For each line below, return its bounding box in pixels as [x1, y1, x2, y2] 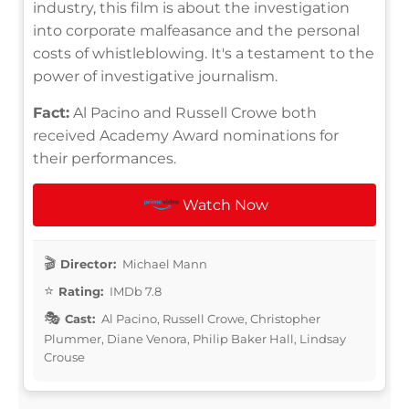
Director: [60, 256, 116, 271]
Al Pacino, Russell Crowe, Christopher [99, 310, 320, 326]
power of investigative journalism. [33, 67, 278, 85]
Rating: [58, 283, 103, 299]
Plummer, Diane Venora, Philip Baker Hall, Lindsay [44, 330, 346, 346]
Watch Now [183, 195, 269, 214]
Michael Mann [120, 256, 207, 271]
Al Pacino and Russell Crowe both [69, 103, 317, 121]
